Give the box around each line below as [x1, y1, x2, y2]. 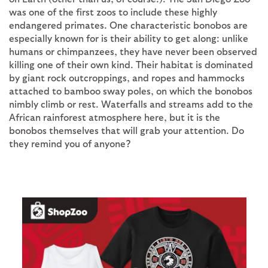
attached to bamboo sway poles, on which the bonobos [9, 84, 252, 96]
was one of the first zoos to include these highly [9, 5, 217, 17]
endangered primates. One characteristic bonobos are [9, 19, 248, 31]
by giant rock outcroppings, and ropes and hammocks [9, 71, 245, 83]
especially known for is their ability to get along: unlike [9, 32, 248, 44]
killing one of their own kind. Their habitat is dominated [9, 58, 253, 70]
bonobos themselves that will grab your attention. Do [9, 124, 244, 136]
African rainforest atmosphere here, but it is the [9, 111, 220, 123]
